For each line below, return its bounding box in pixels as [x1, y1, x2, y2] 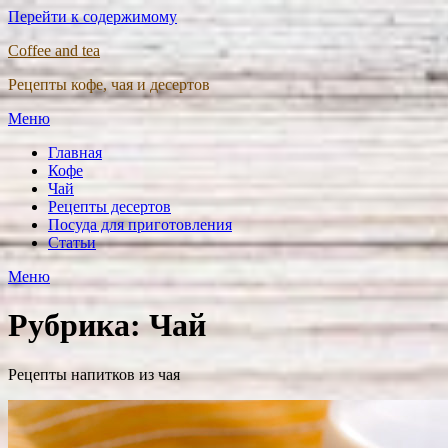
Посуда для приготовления [48, 216, 232, 233]
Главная [48, 144, 102, 161]
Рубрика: [8, 307, 149, 344]
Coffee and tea [8, 42, 100, 59]
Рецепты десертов [48, 198, 171, 215]
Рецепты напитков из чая [8, 365, 180, 383]
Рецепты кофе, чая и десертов [8, 76, 210, 93]
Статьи [48, 234, 96, 251]
